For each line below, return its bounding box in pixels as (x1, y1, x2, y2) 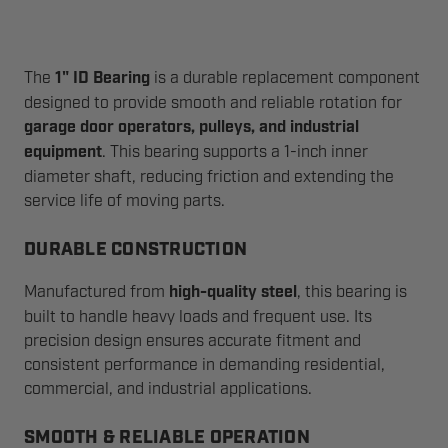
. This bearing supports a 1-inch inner (102, 142, 368, 162)
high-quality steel (169, 282, 297, 303)
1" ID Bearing (55, 68, 150, 89)
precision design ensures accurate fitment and (24, 331, 361, 351)
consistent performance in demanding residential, (24, 355, 385, 375)
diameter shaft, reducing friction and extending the (24, 167, 394, 187)
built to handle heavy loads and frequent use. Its (24, 307, 372, 327)
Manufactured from (24, 282, 169, 302)
